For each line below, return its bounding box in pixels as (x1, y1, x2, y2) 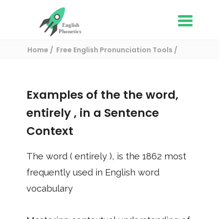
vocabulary (26, 183, 73, 194)
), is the (109, 151, 142, 161)
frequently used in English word (26, 167, 159, 177)
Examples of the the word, (26, 87, 178, 103)
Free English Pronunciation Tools (56, 45, 174, 55)
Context (26, 123, 73, 139)
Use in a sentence (27, 57, 90, 67)
